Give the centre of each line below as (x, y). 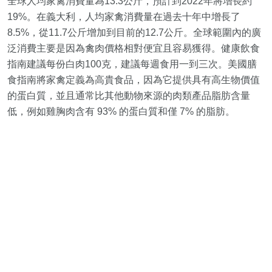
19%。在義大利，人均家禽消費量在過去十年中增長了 (124, 16)
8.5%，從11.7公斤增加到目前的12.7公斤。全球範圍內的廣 (134, 32)
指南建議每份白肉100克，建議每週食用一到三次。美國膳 (132, 64)
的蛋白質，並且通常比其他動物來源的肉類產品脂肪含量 (129, 95)
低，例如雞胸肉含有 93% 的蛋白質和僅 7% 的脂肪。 (121, 111)
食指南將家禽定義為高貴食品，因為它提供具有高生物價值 (134, 80)
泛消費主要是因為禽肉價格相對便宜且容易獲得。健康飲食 (134, 48)
